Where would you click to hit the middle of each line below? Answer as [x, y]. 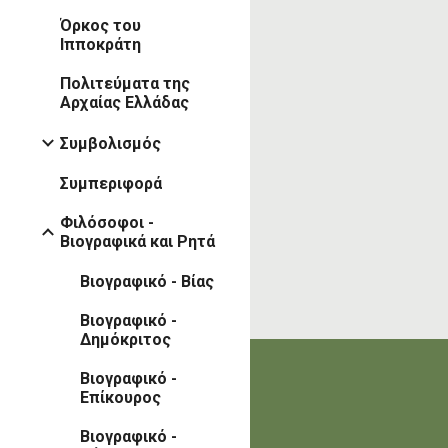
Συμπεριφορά [111, 183]
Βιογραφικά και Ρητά [137, 241]
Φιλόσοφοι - [107, 222]
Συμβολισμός [110, 143]
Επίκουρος [120, 398]
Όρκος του [100, 26]
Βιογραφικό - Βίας [147, 282]
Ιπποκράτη [100, 45]
